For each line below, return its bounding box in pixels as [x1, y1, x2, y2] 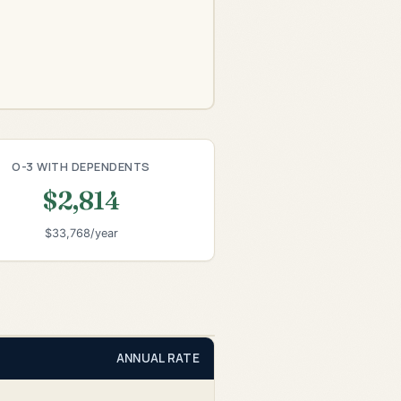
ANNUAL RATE [115, 349, 200, 366]
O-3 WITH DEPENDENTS [12, 158, 150, 175]
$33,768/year [44, 226, 118, 241]
